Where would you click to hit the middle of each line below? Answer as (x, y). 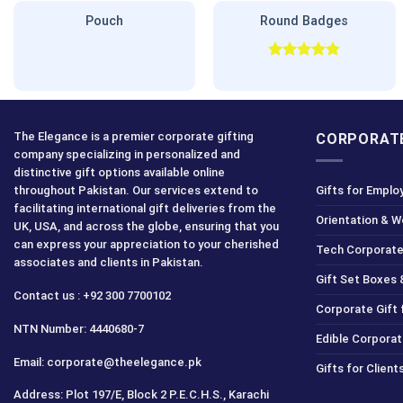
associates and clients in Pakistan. (108, 262)
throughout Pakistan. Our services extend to (136, 190)
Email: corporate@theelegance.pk (107, 362)
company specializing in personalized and (127, 154)
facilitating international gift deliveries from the (145, 208)
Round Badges (304, 22)
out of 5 (294, 85)
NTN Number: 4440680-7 (79, 328)
